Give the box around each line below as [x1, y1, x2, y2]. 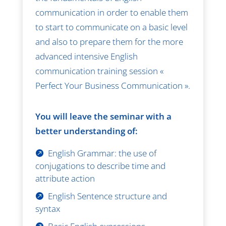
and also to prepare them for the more [35, 35, 183, 47]
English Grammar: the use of [47, 147, 156, 159]
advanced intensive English [35, 50, 138, 62]
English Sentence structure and [47, 190, 167, 202]
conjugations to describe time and [35, 159, 165, 172]
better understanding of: [35, 125, 138, 137]
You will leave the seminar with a [35, 110, 172, 122]
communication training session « [35, 65, 163, 77]
